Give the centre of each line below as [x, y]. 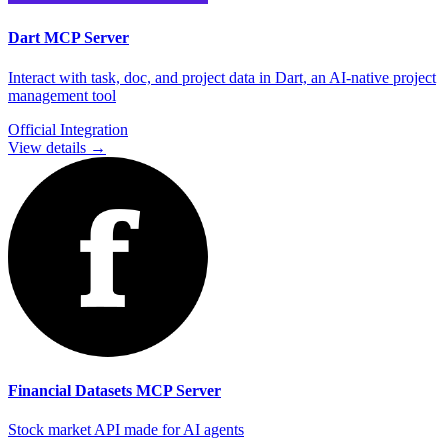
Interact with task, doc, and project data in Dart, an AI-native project [222, 77]
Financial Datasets [70, 390]
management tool [62, 95]
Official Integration [68, 129]
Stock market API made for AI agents [126, 430]
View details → [57, 147]
